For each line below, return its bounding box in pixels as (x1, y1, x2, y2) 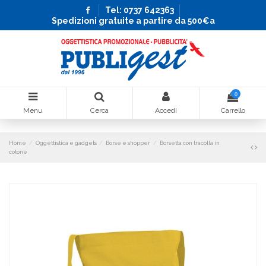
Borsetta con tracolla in (159, 140, 220, 147)
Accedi (155, 106, 177, 115)
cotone (9, 148, 27, 156)
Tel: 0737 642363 (104, 5, 174, 15)
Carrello (220, 106, 245, 115)
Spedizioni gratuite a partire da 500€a (51, 16, 215, 26)
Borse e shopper (106, 140, 151, 147)
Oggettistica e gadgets (35, 140, 97, 147)
